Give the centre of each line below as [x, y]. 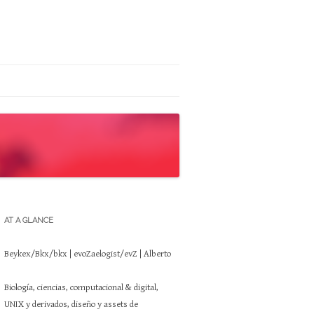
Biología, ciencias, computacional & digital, [81, 288]
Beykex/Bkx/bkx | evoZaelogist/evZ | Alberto [88, 254]
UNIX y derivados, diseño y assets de [71, 305]
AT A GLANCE [29, 220]
